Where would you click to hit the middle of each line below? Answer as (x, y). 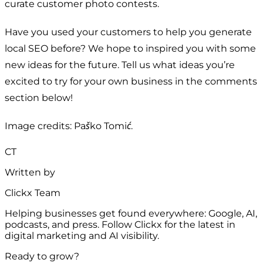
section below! (39, 97)
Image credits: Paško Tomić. (69, 126)
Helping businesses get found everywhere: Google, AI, (131, 213)
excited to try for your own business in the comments (131, 81)
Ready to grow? (42, 256)
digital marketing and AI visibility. (82, 235)
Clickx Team (33, 193)
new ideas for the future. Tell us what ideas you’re (120, 65)
